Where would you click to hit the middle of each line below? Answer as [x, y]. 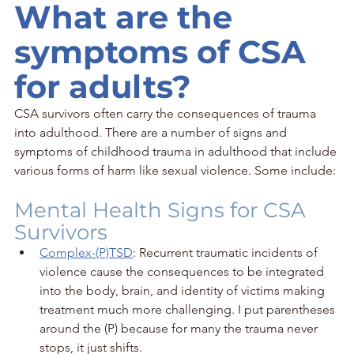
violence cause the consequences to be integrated [183, 271]
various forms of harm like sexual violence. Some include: [175, 170]
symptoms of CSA [164, 51]
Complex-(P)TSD [86, 252]
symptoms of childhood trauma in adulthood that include [177, 151]
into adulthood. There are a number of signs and [152, 132]
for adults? [103, 86]
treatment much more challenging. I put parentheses [189, 309]
